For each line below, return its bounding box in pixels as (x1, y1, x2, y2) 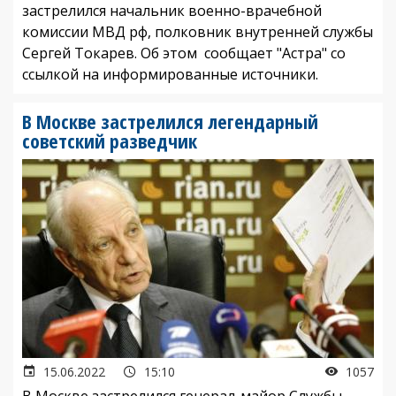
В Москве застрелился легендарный (22, 107, 318, 134)
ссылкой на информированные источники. (22, 64, 318, 84)
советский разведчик (22, 126, 197, 154)
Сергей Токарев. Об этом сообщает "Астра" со (22, 42, 346, 63)
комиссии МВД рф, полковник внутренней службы (22, 21, 373, 42)
